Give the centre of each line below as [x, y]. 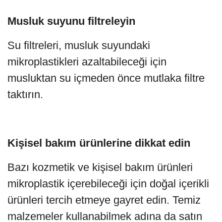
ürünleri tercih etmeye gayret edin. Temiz [104, 200]
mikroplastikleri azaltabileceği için [87, 61]
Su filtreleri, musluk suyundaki [79, 45]
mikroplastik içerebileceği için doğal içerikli [108, 183]
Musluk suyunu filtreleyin [71, 21]
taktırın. [25, 94]
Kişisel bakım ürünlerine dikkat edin [99, 143]
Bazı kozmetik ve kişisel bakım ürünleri [100, 167]
